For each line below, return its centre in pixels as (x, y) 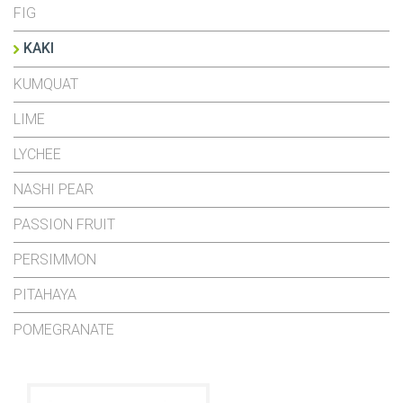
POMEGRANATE (64, 330)
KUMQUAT (46, 85)
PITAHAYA (45, 295)
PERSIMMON (55, 260)
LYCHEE (37, 155)
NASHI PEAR (54, 190)
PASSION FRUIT (64, 225)
